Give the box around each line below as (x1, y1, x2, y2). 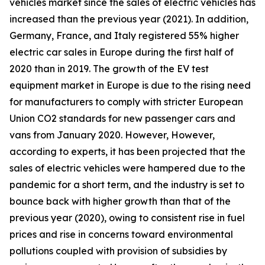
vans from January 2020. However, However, (9, 129, 215, 141)
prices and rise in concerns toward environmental (9, 228, 233, 240)
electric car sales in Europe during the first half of (9, 46, 234, 58)
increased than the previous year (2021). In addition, (9, 13, 248, 25)
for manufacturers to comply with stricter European (9, 96, 243, 108)
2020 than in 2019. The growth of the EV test (9, 63, 209, 75)
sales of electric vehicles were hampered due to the (9, 162, 245, 174)
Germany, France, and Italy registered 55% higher (9, 30, 239, 41)
